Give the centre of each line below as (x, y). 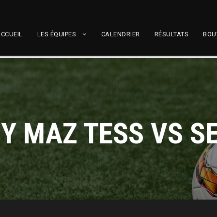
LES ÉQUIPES (56, 34)
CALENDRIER (120, 34)
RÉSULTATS (171, 34)
